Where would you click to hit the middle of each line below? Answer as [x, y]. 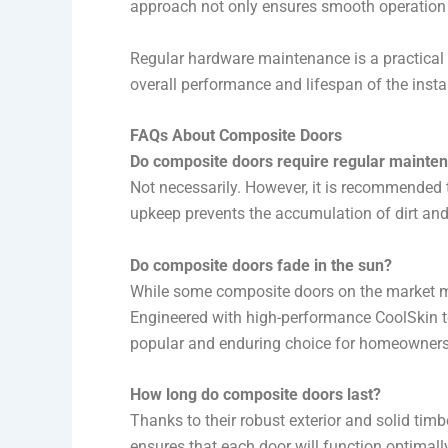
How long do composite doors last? [255, 395]
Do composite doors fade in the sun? [261, 265]
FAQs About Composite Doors [236, 136]
